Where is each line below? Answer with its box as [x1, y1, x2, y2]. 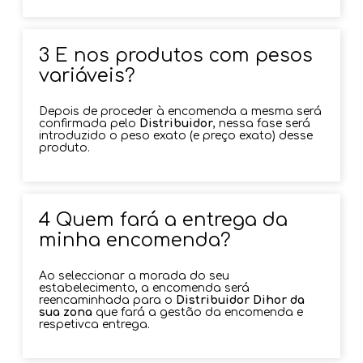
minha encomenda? [39, 229, 232, 250]
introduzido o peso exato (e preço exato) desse [39, 129, 314, 142]
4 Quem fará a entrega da [39, 209, 288, 230]
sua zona [39, 305, 93, 318]
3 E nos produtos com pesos [39, 45, 314, 66]
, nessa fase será [213, 117, 311, 130]
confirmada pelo [39, 117, 140, 130]
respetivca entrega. [39, 318, 151, 331]
